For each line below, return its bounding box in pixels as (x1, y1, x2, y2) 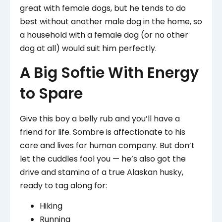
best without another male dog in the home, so (20, 16, 202, 28)
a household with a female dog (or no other (20, 29, 188, 41)
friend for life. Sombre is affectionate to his (20, 126, 185, 138)
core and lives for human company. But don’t (20, 139, 195, 151)
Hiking (40, 200, 62, 212)
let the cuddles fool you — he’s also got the (20, 153, 186, 165)
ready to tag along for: (20, 179, 107, 191)
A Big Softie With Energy (20, 62, 199, 83)
